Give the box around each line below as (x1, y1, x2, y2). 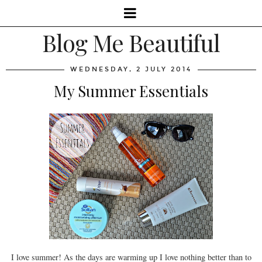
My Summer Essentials (54, 81, 208, 101)
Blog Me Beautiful (42, 27, 220, 58)
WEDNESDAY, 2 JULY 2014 (70, 65, 192, 73)
